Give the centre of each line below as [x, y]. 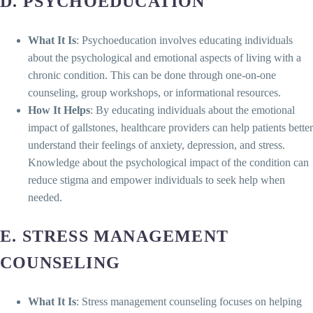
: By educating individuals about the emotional [192, 110]
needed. [45, 197]
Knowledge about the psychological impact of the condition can [168, 162]
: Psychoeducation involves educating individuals [184, 40]
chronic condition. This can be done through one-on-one [152, 75]
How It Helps [59, 110]
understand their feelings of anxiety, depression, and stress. [156, 145]
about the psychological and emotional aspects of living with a [165, 57]
